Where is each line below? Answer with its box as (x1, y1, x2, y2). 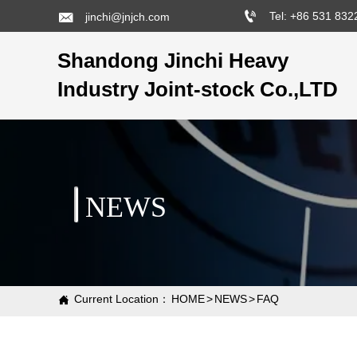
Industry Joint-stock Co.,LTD (57, 77, 338, 102)
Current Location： (74, 292, 170, 305)
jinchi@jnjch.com (85, 10, 171, 23)
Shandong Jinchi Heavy (57, 49, 288, 73)
